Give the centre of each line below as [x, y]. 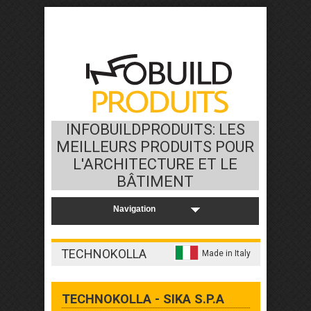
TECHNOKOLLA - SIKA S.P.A [143, 299]
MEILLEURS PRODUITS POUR [155, 147]
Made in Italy [227, 253]
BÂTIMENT [155, 182]
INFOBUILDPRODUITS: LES [155, 129]
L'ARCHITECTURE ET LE [155, 164]
